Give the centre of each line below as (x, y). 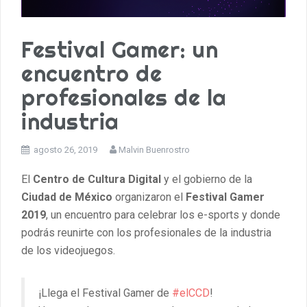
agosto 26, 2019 (65, 149)
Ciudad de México (67, 197)
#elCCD (191, 293)
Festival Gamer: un (120, 49)
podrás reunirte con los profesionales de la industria (146, 232)
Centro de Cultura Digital (97, 179)
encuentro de (91, 73)
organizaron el (149, 197)
